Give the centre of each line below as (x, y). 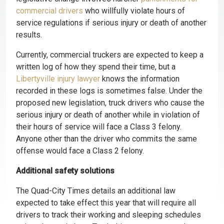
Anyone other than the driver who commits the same (106, 139)
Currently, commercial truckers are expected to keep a (110, 55)
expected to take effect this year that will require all (106, 203)
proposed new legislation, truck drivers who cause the (110, 103)
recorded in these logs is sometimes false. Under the (109, 91)
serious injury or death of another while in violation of (108, 115)
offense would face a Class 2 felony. (80, 151)
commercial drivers (49, 11)
